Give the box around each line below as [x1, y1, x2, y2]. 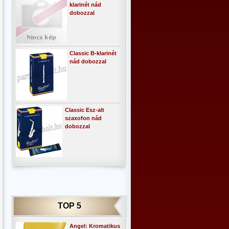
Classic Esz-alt [65, 107, 104, 113]
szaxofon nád [65, 115, 102, 121]
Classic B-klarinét [70, 50, 117, 56]
